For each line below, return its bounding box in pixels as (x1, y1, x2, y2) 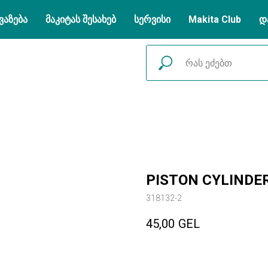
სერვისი (134, 14, 170, 25)
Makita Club (188, 14, 241, 25)
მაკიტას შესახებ (45, 14, 116, 25)
